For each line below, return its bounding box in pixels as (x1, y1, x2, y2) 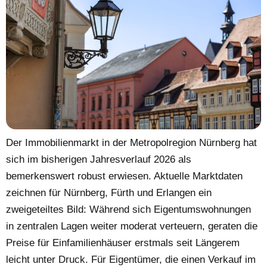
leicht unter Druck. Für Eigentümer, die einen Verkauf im (6, 253, 256, 265)
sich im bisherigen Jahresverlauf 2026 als (6, 153, 191, 165)
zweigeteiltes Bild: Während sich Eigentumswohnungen (6, 203, 251, 215)
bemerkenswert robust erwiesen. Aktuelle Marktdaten (6, 170, 243, 182)
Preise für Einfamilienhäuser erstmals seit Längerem (6, 237, 240, 249)
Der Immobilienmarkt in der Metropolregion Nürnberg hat (6, 136, 257, 148)
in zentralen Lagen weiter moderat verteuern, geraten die (6, 220, 257, 232)
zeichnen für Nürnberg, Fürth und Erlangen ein (6, 187, 212, 198)
